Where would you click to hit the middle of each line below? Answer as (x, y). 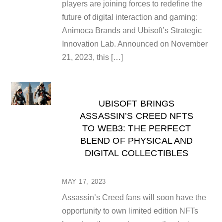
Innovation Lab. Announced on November (135, 44)
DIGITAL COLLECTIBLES (137, 153)
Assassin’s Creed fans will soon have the (134, 197)
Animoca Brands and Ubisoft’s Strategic (132, 30)
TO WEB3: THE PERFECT (137, 128)
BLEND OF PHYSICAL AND (137, 140)
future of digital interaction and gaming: (130, 17)
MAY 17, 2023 (84, 181)
